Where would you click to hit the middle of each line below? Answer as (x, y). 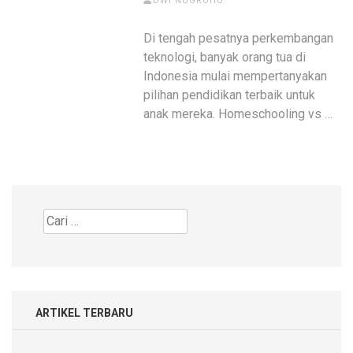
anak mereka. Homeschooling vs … (238, 113)
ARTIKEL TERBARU (84, 312)
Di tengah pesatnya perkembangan (239, 38)
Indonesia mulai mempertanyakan (236, 76)
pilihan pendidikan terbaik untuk (230, 95)
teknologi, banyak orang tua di (225, 57)
